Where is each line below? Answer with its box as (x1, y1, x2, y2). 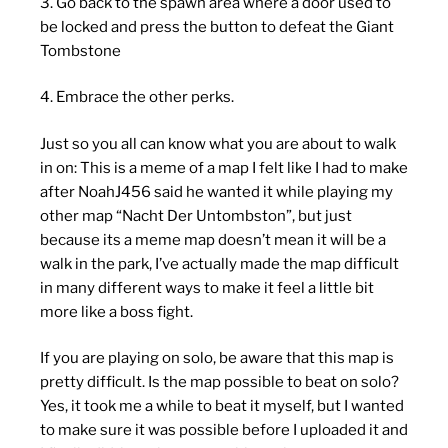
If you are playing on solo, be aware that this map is (40, 349, 394, 368)
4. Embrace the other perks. (40, 88, 234, 107)
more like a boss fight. (40, 302, 193, 321)
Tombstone (40, 41, 121, 60)
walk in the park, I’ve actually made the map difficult (40, 254, 399, 273)
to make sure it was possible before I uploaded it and (40, 421, 408, 440)
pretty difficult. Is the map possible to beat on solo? (40, 373, 399, 392)
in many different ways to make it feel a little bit (40, 278, 374, 297)
